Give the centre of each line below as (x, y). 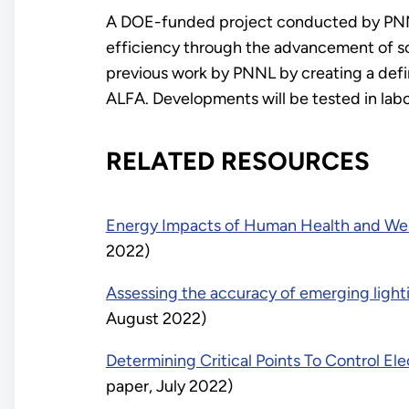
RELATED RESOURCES (237, 162)
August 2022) (156, 319)
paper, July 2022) (169, 387)
